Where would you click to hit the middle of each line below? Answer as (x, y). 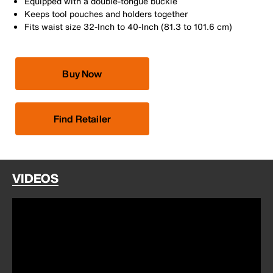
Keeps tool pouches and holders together (106, 14)
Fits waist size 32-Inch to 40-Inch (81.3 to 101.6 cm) (128, 27)
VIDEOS (35, 179)
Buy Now (82, 74)
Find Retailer (82, 119)
